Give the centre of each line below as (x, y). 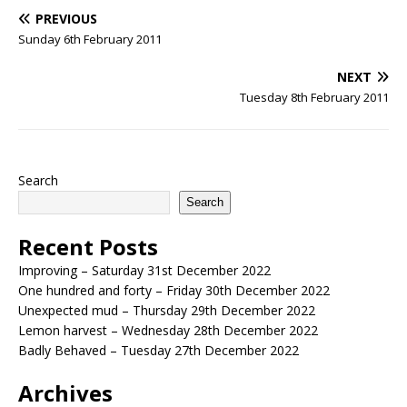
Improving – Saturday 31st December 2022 (144, 270)
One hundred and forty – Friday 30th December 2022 (174, 290)
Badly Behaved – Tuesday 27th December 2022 (159, 350)
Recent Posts (88, 246)
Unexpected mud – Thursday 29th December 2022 (167, 310)
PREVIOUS (66, 18)
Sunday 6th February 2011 (90, 39)
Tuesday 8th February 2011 (314, 97)
